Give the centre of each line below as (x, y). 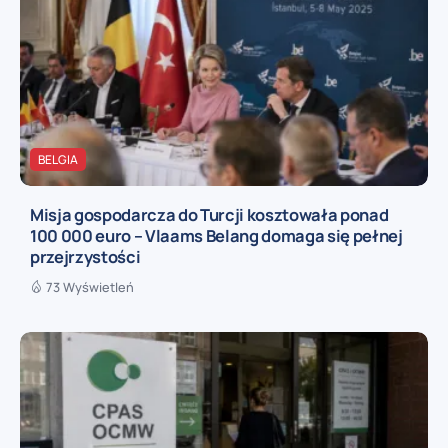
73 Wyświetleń (90, 287)
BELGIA (58, 159)
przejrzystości (85, 257)
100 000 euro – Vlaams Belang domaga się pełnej (216, 236)
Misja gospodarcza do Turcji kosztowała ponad (209, 215)
